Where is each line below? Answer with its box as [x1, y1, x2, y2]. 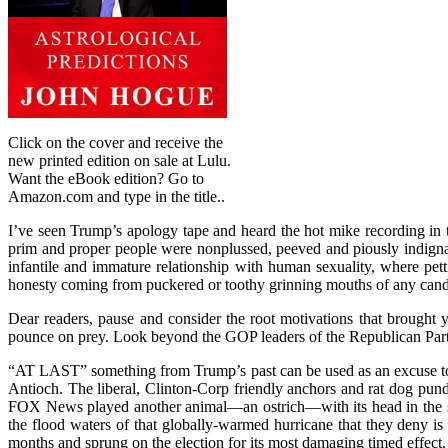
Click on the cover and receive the [8, 133, 223, 151]
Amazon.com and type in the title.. [8, 187, 225, 205]
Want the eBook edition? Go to [8, 169, 204, 187]
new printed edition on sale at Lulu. [8, 151, 231, 169]
